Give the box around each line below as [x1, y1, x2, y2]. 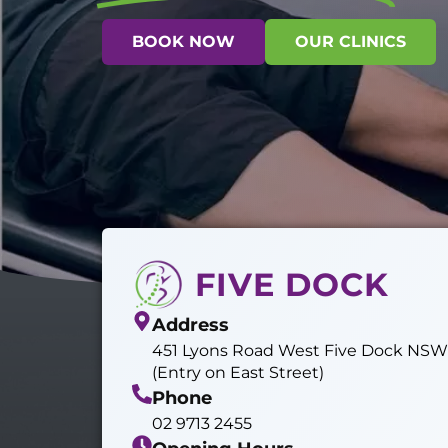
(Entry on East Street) [152, 362, 324, 382]
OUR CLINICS [295, 31, 406, 51]
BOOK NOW [132, 31, 235, 51]
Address [152, 313, 229, 336]
